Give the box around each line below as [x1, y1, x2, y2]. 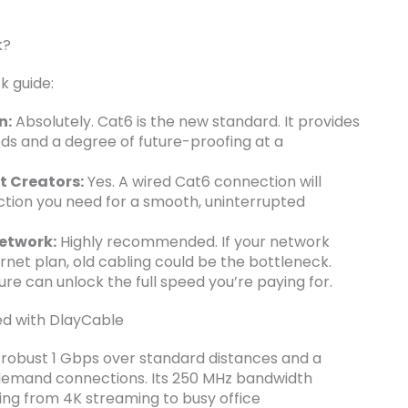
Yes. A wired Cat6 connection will [84, 171, 321, 193]
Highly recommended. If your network [56, 231, 330, 253]
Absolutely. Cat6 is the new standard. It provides [12, 111, 360, 133]
